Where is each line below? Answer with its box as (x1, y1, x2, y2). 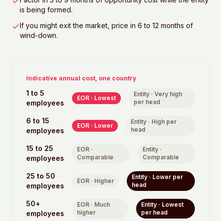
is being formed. (20, 5, 73, 14)
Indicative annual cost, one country (26, 74, 136, 82)
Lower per (152, 173, 183, 181)
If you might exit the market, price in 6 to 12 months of (20, 21, 193, 30)
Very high (154, 90, 182, 98)
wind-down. (20, 31, 58, 39)
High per (151, 118, 177, 125)
